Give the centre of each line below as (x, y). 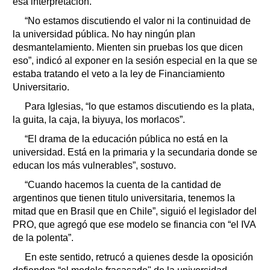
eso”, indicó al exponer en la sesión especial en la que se (135, 60)
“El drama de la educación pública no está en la (126, 139)
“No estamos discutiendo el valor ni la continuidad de (138, 20)
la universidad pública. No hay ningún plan (104, 34)
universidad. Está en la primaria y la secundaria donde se (135, 152)
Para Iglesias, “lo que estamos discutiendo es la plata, (140, 106)
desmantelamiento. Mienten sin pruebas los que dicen (128, 47)
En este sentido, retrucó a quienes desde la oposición (139, 257)
